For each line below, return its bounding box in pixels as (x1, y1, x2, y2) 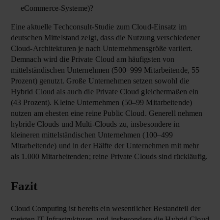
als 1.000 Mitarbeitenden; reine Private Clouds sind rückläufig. (10, 152, 208, 161)
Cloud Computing (10, 204, 67, 213)
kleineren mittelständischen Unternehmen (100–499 (10, 131, 173, 139)
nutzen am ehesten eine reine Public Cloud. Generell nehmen (10, 109, 203, 118)
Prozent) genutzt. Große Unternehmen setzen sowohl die (10, 77, 189, 85)
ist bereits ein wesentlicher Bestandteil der (66, 204, 200, 213)
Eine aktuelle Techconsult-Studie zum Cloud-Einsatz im (10, 23, 187, 31)
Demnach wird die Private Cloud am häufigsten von (10, 55, 175, 64)
